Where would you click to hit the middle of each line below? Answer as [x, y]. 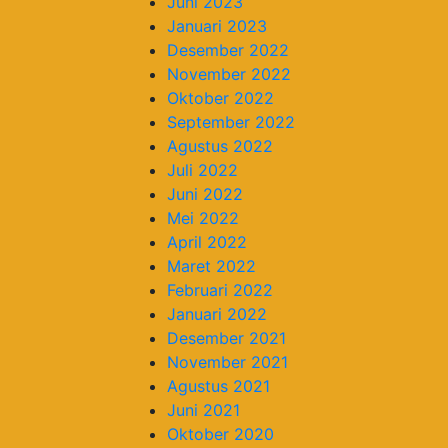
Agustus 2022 [220, 145]
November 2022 [229, 73]
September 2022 [231, 121]
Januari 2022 [217, 313]
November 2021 [227, 361]
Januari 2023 [217, 25]
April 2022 [207, 241]
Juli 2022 [202, 169]
